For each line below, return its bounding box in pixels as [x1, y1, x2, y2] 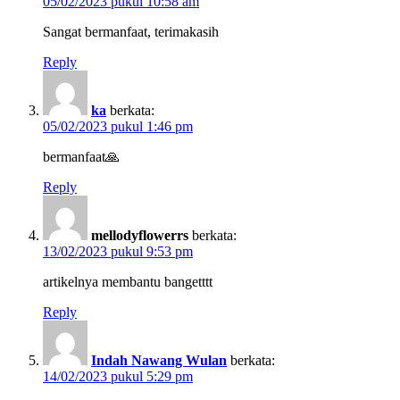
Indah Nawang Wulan [91, 352, 227, 368]
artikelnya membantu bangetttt [43, 273, 212, 289]
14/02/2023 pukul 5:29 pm [43, 368, 193, 384]
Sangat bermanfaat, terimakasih [43, 23, 219, 39]
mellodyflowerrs [91, 227, 188, 243]
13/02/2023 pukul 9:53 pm [43, 243, 193, 259]
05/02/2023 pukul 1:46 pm [43, 118, 193, 134]
